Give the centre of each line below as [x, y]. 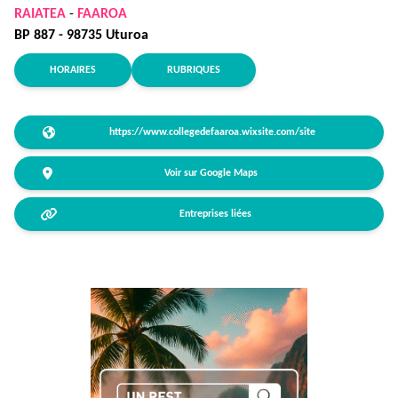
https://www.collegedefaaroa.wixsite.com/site [212, 132]
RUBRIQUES [194, 70]
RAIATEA [40, 14]
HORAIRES [73, 70]
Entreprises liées [216, 214]
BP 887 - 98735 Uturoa [81, 36]
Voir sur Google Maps [211, 173]
